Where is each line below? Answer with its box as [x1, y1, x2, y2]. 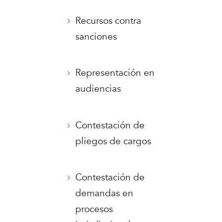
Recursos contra [75, 14, 142, 27]
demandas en [75, 186, 134, 200]
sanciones [75, 30, 117, 43]
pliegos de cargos [75, 134, 152, 148]
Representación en [75, 66, 155, 80]
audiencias [75, 82, 121, 96]
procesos [75, 202, 113, 216]
